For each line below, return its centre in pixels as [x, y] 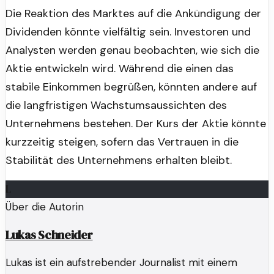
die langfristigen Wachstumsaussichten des [116, 106]
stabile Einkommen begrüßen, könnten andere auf [131, 87]
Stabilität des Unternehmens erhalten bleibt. [119, 161]
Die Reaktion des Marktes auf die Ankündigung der [133, 14]
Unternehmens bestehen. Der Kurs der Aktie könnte [136, 124]
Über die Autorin [45, 207]
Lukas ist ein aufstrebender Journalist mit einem [121, 263]
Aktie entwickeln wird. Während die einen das [120, 69]
